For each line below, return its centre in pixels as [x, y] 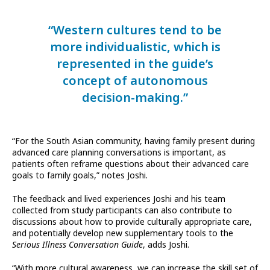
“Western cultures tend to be [135, 31]
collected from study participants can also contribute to [122, 211]
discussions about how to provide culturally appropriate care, [132, 222]
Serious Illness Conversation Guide [77, 245]
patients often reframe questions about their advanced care [130, 164]
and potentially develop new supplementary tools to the [123, 234]
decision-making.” [135, 98]
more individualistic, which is [135, 48]
